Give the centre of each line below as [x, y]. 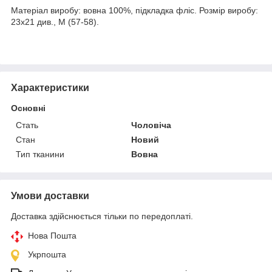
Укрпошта [47, 254]
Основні [28, 108]
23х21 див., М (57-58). [55, 22]
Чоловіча [151, 125]
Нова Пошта [52, 235]
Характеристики [50, 87]
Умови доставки [50, 195]
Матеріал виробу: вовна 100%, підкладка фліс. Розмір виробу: [134, 11]
